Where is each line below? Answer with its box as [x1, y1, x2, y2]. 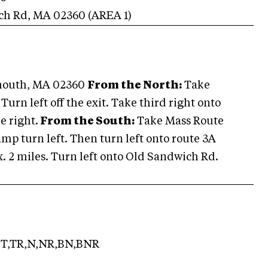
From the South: [38, 116, 135, 127]
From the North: [87, 80, 182, 91]
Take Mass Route [135, 116, 224, 127]
